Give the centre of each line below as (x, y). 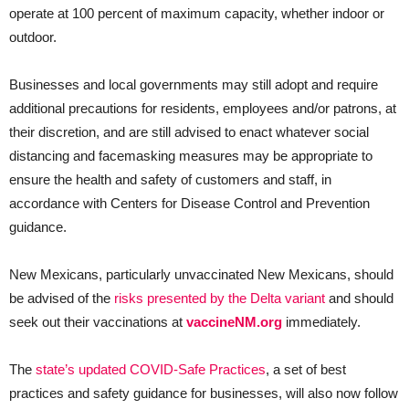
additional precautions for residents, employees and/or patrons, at (203, 108)
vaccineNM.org (236, 321)
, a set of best (306, 369)
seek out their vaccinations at (98, 321)
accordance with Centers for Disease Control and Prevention (189, 203)
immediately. (323, 321)
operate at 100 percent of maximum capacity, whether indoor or (197, 13)
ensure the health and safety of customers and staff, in (170, 179)
